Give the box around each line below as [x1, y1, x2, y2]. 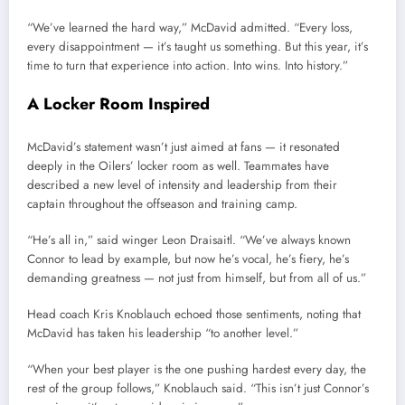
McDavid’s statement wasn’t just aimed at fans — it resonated [27, 137, 340, 155]
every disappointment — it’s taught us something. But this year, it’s [27, 37, 368, 55]
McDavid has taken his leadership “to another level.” [27, 325, 298, 342]
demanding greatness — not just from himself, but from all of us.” [27, 268, 366, 287]
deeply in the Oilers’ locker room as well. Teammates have [27, 156, 329, 174]
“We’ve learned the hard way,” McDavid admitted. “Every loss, [27, 18, 353, 36]
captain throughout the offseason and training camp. [27, 194, 297, 212]
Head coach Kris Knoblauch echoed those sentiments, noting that [27, 306, 361, 323]
